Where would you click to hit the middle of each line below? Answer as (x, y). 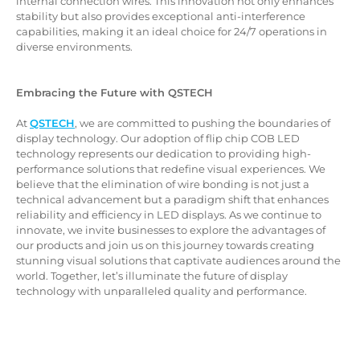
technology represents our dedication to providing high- (164, 153)
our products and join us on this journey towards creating (165, 245)
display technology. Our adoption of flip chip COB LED (158, 138)
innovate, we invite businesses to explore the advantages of (171, 229)
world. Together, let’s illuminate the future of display (152, 275)
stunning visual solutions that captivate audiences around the (178, 260)
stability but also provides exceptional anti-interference (161, 16)
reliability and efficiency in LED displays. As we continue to (169, 214)
